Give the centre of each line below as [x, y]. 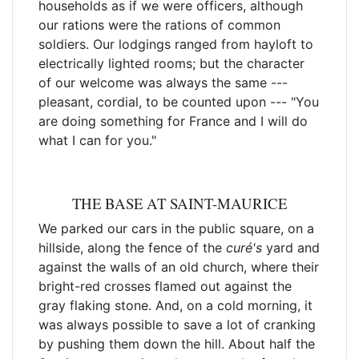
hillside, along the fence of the [132, 248]
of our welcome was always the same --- [163, 83]
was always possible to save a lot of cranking [177, 325]
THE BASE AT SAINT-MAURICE [179, 203]
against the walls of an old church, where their [179, 267]
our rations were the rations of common [159, 25]
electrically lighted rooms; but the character [171, 63]
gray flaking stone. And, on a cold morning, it [175, 305]
